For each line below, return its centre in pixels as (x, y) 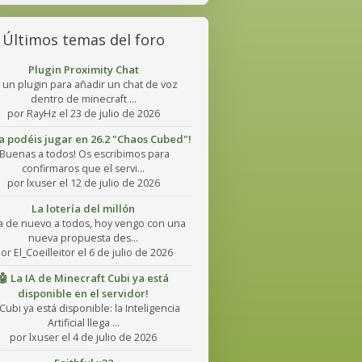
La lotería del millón (83, 208)
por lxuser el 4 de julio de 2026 (83, 337)
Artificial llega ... (83, 323)
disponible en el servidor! (83, 293)
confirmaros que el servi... (83, 168)
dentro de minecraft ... (83, 99)
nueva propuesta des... (83, 238)
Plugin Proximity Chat (83, 69)
